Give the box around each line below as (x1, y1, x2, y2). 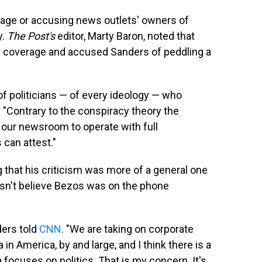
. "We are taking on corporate (61, 223, 194, 235)
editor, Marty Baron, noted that (57, 30, 195, 42)
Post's (27, 30, 57, 42)
